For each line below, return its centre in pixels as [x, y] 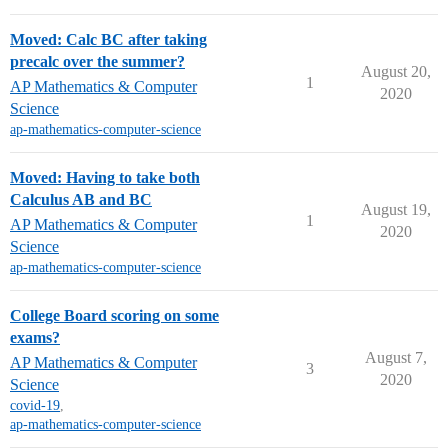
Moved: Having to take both [105, 177]
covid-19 [35, 405]
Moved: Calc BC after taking [108, 39]
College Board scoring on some [114, 315]
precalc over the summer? [97, 61]
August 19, [395, 209]
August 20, [395, 71]
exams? [35, 337]
